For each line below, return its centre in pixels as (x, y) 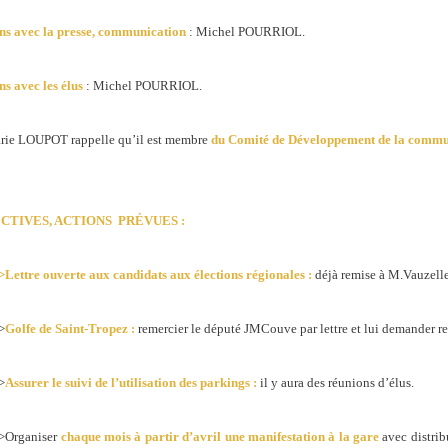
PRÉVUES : (151, 220)
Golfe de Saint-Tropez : (72, 328)
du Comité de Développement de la (308, 139)
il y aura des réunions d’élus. (336, 382)
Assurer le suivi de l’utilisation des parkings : (131, 382)
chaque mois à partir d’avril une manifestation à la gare (220, 436)
